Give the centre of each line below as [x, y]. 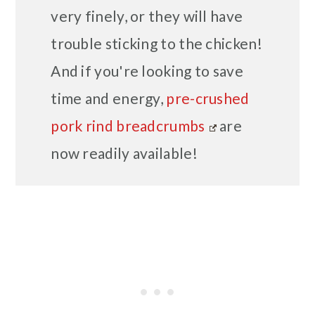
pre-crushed [208, 98]
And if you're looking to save [147, 71]
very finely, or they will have [147, 16]
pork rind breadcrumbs [128, 126]
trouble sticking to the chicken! [156, 44]
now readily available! [124, 153]
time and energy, [109, 98]
